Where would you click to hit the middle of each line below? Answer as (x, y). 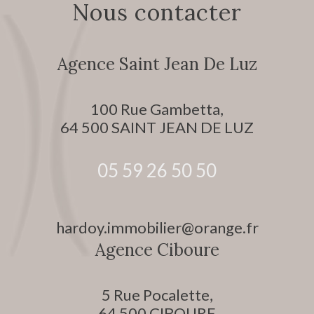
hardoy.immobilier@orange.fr (157, 228)
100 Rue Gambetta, (157, 109)
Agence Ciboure (157, 250)
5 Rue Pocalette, (157, 295)
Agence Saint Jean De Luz (157, 64)
